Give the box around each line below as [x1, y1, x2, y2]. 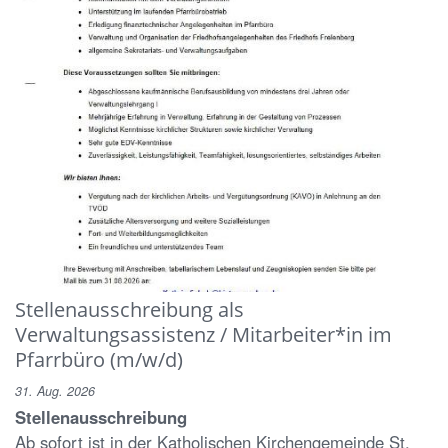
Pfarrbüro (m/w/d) [15, 344, 183, 373]
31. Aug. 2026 [15, 381, 95, 400]
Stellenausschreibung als [15, 294, 244, 323]
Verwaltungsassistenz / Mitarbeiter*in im [15, 319, 392, 348]
